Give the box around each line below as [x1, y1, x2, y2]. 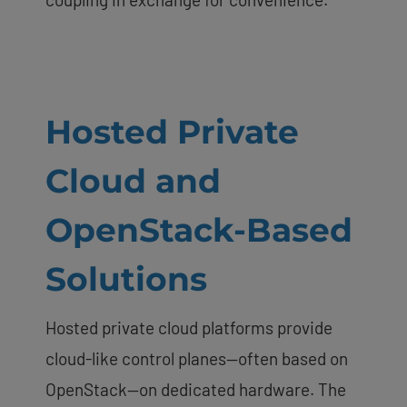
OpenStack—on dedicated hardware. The [45, 378, 346, 400]
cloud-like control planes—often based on [45, 347, 348, 369]
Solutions [45, 258, 207, 299]
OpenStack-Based [45, 209, 352, 250]
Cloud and [45, 160, 221, 201]
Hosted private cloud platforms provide [45, 316, 333, 338]
